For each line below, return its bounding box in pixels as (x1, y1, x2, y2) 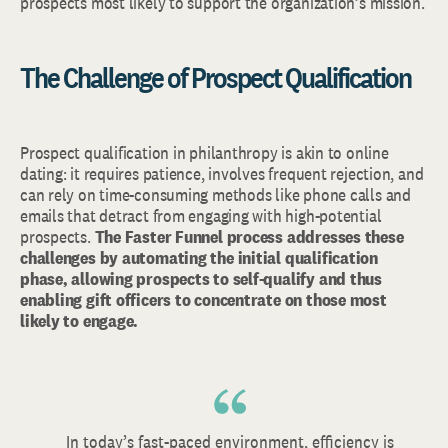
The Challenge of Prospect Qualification (20, 58, 411, 96)
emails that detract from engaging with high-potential (20, 204, 382, 227)
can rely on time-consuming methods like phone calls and (20, 183, 411, 206)
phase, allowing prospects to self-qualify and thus (20, 267, 382, 290)
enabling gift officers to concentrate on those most (20, 288, 387, 311)
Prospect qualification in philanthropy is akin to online (20, 141, 389, 164)
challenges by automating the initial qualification (20, 246, 378, 269)
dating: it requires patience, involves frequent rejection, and (20, 162, 424, 185)
